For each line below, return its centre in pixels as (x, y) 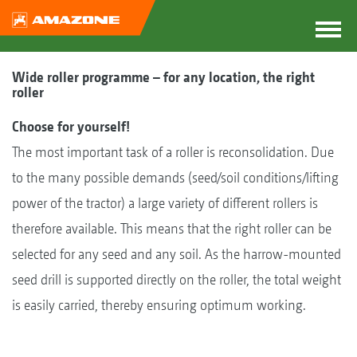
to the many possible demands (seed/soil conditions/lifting (175, 177)
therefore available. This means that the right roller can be (172, 228)
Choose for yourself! (71, 126)
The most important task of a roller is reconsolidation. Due (173, 152)
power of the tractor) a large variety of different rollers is (165, 203)
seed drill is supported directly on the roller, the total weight (177, 279)
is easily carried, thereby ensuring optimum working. (159, 305)
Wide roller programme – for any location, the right (163, 77)
